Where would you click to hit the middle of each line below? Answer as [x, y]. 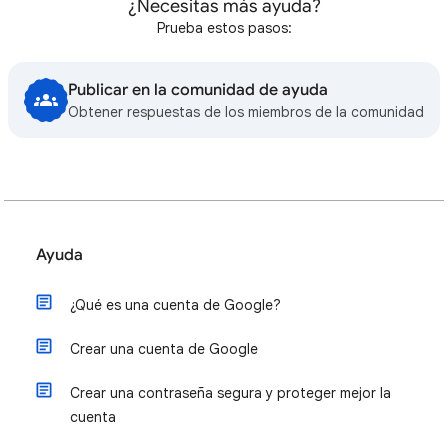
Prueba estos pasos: [224, 28]
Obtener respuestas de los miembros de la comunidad [246, 112]
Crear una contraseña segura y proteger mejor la [230, 393]
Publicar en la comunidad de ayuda [198, 90]
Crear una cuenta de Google [164, 349]
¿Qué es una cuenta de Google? [175, 305]
